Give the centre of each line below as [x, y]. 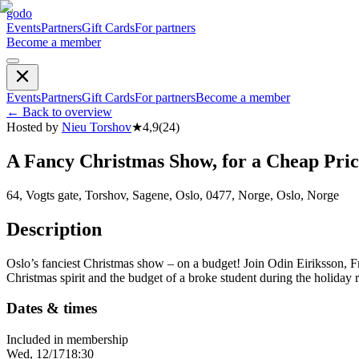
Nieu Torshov [97, 127]
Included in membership [67, 340]
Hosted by [32, 127]
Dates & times [52, 309]
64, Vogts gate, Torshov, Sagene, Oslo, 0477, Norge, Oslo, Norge [173, 195]
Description [54, 229]
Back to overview [67, 112]
